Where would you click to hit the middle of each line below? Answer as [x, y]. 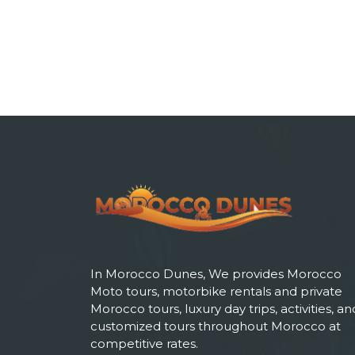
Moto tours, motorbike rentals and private [216, 291]
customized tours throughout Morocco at [216, 326]
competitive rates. [144, 343]
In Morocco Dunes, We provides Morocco [216, 273]
